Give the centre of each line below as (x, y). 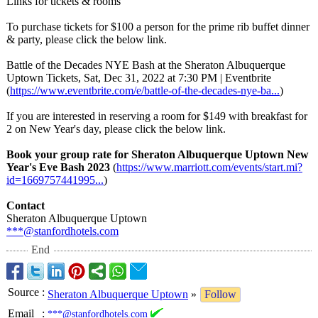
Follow (220, 294)
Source (23, 292)
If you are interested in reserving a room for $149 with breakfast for (157, 116)
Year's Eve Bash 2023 (58, 167)
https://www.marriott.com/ (175, 167)
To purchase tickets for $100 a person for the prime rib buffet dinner (158, 27)
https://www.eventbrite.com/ (73, 91)
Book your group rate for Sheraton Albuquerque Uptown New (158, 154)
